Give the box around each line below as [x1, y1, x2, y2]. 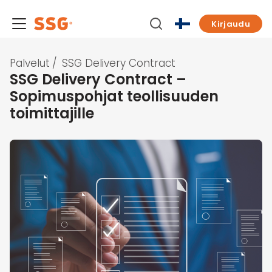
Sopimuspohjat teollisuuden [10, 86, 219, 107]
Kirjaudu [211, 18, 250, 30]
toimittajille [10, 103, 94, 124]
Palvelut [10, 56, 50, 71]
